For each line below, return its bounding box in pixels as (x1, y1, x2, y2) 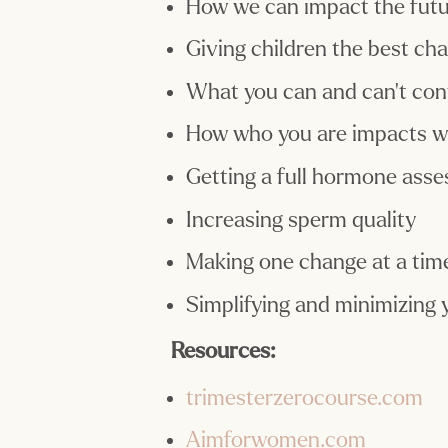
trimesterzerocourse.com (186, 385, 424, 410)
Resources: (171, 339, 276, 364)
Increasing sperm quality (186, 207, 417, 232)
